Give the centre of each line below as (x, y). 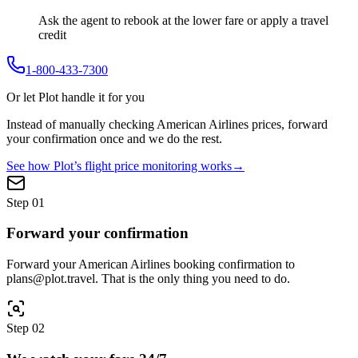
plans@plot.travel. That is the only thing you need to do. (148, 279)
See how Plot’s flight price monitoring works (119, 165)
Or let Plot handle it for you (76, 97)
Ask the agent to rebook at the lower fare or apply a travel (183, 20)
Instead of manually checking (82, 124)
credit (52, 34)
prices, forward (288, 124)
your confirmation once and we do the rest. (114, 138)
